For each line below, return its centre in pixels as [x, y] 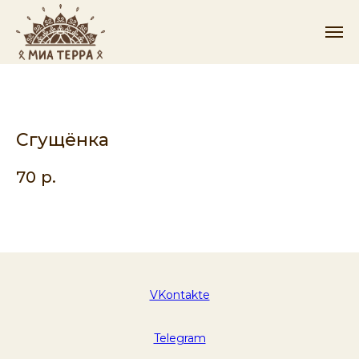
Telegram [179, 339]
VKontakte [179, 295]
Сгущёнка [63, 140]
